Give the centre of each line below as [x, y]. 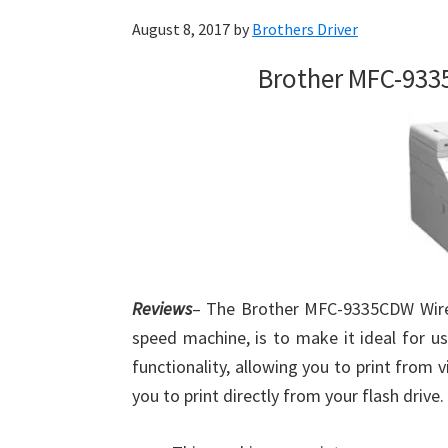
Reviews [162, 308]
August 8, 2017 [181, 29]
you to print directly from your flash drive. [288, 395]
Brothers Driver [305, 29]
